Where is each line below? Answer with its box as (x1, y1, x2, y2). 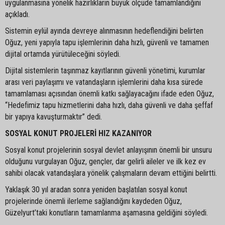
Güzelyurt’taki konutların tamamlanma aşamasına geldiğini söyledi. (5, 207, 208, 217)
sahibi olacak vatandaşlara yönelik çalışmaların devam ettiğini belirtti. (5, 168, 217, 178)
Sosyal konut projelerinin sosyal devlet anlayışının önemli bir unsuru (5, 145, 212, 155)
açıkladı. (5, 9, 30, 19)
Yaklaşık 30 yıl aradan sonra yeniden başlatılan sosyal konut (5, 184, 187, 194)
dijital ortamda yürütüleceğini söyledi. (5, 49, 121, 59)
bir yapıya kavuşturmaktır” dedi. (5, 111, 102, 122)
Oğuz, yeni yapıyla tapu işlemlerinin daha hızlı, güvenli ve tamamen (5, 37, 209, 47)
